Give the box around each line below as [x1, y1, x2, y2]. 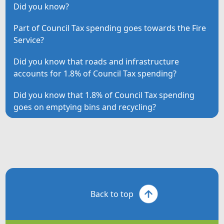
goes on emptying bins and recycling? [13, 101, 156, 113]
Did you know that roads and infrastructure [13, 56, 179, 67]
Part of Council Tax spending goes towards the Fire [13, 22, 206, 33]
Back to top [90, 188, 133, 199]
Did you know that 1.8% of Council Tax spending [13, 89, 195, 101]
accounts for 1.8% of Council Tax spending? [13, 68, 177, 79]
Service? [13, 34, 44, 45]
